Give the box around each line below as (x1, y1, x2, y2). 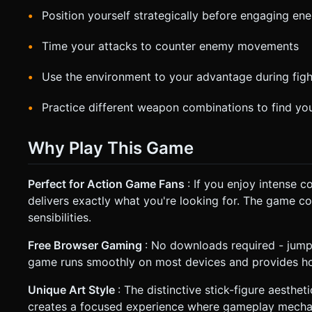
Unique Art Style (28, 283, 118, 297)
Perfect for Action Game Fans (28, 177, 187, 192)
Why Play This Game (28, 137, 194, 158)
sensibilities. (28, 210, 91, 225)
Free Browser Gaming (28, 238, 145, 253)
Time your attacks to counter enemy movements (42, 38, 299, 53)
